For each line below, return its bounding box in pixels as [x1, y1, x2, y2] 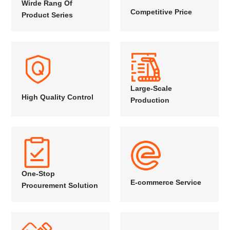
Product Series [22, 11, 73, 20]
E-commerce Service [130, 178, 201, 187]
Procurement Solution [22, 181, 99, 190]
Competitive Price [130, 8, 192, 16]
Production [130, 96, 169, 105]
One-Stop [22, 169, 55, 178]
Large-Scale [130, 84, 172, 93]
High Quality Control [22, 93, 94, 102]
